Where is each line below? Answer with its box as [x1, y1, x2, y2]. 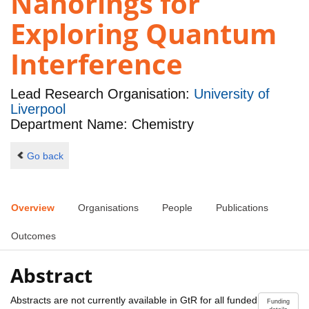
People [162, 202, 192, 214]
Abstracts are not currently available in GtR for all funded [10, 294, 257, 306]
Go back [26, 150, 63, 161]
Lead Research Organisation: [10, 86, 194, 102]
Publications [216, 202, 268, 214]
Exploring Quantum [10, 14, 277, 53]
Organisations [78, 202, 139, 214]
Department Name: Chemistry [10, 117, 194, 132]
